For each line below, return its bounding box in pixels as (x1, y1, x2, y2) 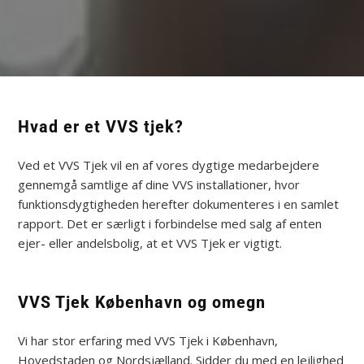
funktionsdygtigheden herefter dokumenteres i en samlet (18, 195, 340, 212)
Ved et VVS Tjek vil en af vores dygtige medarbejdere (18, 156, 320, 173)
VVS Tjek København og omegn (18, 292, 266, 312)
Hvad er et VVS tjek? (18, 117, 184, 136)
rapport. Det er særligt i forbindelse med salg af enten (18, 214, 323, 232)
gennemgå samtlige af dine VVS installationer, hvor (18, 175, 301, 193)
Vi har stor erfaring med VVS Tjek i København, (18, 331, 279, 349)
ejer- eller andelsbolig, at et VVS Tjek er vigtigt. (18, 234, 283, 251)
